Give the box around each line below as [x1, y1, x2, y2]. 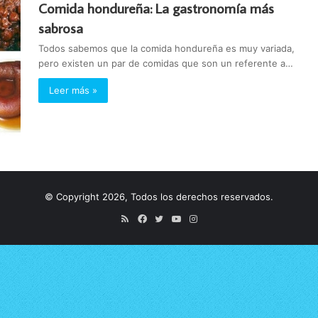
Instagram [196, 213, 240, 225]
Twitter [163, 213, 194, 225]
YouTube [180, 213, 219, 225]
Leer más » [49, 84, 97, 96]
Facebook [146, 213, 190, 225]
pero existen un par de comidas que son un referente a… [38, 57, 293, 69]
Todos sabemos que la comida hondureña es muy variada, [38, 43, 295, 54]
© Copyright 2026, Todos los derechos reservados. [45, 191, 273, 203]
